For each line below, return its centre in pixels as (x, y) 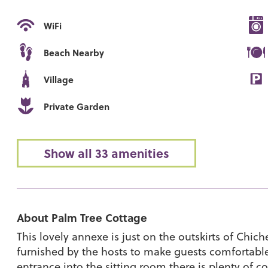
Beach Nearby (74, 53)
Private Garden (77, 106)
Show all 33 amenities (107, 153)
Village (59, 80)
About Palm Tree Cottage (82, 217)
